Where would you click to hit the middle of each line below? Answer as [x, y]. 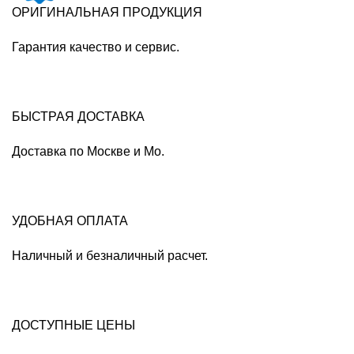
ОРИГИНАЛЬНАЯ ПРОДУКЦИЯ [107, 13]
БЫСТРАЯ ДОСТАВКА [78, 117]
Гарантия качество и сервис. [96, 47]
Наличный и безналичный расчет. [110, 256]
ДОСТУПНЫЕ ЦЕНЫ [73, 326]
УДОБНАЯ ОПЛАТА [70, 221]
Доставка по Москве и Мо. [88, 152]
